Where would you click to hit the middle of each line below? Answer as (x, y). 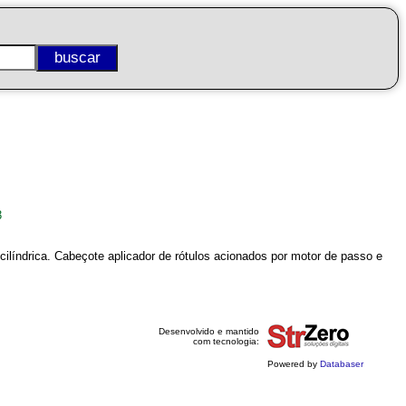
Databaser (341, 364)
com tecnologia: (226, 341)
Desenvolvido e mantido (208, 331)
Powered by (293, 364)
